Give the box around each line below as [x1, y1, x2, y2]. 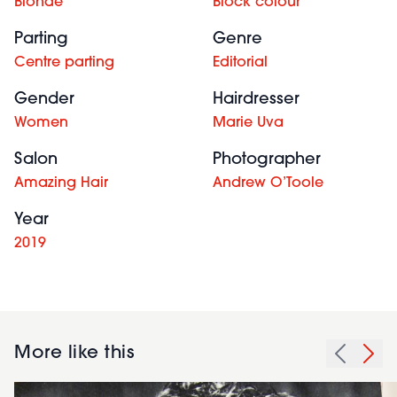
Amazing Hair [14, 176, 108, 191]
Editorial [213, 56, 268, 71]
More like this [14, 345, 134, 363]
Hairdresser [213, 91, 300, 109]
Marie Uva [213, 116, 284, 131]
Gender [14, 91, 74, 109]
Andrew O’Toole [213, 176, 323, 191]
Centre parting [14, 56, 114, 71]
